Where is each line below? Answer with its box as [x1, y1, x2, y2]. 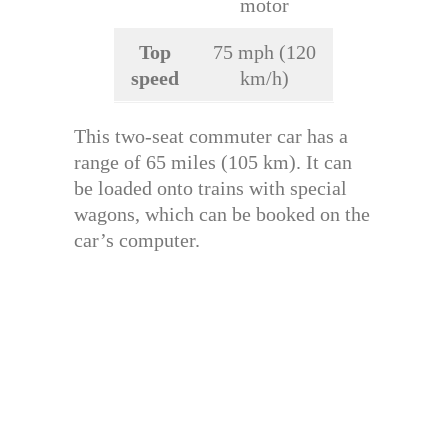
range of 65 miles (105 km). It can [74, 150, 352, 173]
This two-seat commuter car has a [74, 124, 348, 147]
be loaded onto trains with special [74, 176, 347, 199]
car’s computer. [74, 228, 200, 251]
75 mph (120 [213, 40, 316, 63]
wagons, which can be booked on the [74, 202, 370, 225]
